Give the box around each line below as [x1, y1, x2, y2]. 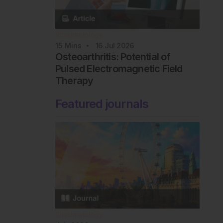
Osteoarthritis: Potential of [55, 50, 171, 63]
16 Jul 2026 [95, 41, 134, 50]
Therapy [55, 74, 94, 87]
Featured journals [55, 96, 148, 111]
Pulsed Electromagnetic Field [55, 62, 183, 75]
